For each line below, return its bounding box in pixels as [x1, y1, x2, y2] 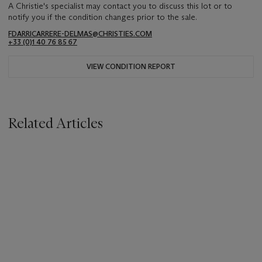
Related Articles [8, 115, 103, 132]
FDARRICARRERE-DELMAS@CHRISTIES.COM [8, 29, 152, 39]
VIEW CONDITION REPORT [87, 62, 175, 71]
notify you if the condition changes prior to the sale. [8, 12, 197, 23]
